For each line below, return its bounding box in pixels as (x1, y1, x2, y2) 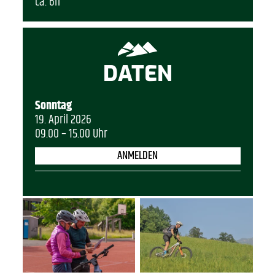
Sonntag (34, 96, 72, 115)
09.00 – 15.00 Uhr (34, 124, 107, 144)
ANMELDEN (117, 147, 158, 165)
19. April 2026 (34, 110, 91, 130)
